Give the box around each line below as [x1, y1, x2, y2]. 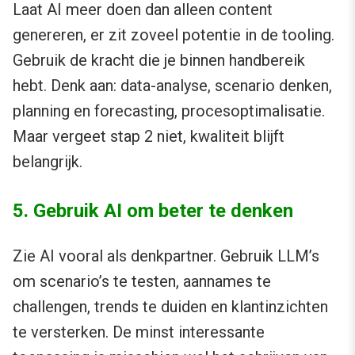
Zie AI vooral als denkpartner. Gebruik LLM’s [13, 246, 319, 265]
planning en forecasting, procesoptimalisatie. [13, 101, 325, 120]
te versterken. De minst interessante [13, 322, 265, 342]
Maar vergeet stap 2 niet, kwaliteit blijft [13, 126, 284, 146]
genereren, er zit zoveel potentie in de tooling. [13, 25, 334, 44]
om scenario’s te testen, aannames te [13, 271, 271, 291]
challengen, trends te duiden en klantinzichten [13, 296, 328, 316]
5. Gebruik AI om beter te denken [13, 199, 293, 222]
